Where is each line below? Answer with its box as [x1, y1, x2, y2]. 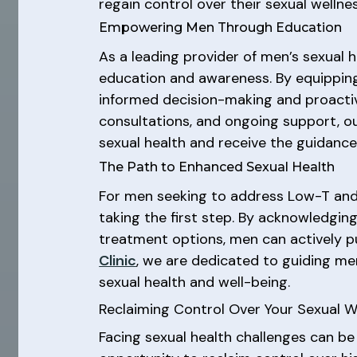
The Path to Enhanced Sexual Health [99, 159, 335, 175]
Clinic [99, 250, 137, 270]
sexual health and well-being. [99, 272, 291, 292]
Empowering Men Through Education [99, 20, 343, 35]
